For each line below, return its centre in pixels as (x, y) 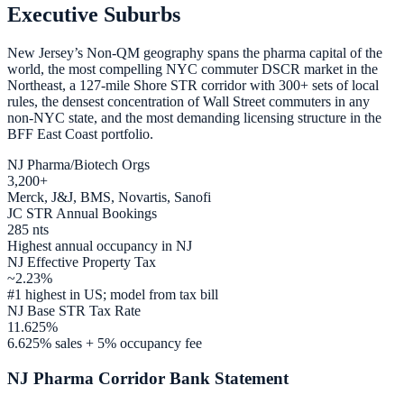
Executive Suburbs (94, 14)
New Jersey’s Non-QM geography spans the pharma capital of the (195, 52)
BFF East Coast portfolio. (80, 133)
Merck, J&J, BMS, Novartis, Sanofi (109, 197)
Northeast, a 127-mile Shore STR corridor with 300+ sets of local (193, 85)
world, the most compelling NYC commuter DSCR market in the (193, 69)
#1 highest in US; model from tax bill (113, 294)
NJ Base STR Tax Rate (74, 310)
